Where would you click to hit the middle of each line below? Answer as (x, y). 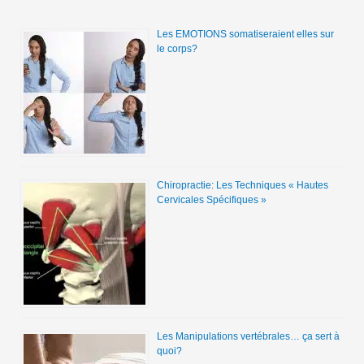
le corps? (177, 49)
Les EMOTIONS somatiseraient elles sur (245, 35)
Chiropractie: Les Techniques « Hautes (242, 186)
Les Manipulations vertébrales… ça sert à (248, 337)
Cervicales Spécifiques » (211, 200)
